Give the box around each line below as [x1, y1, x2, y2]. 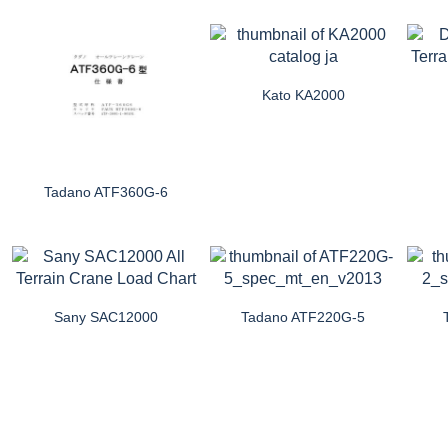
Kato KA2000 [261, 86, 345, 103]
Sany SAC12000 [53, 308, 158, 325]
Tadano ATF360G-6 [43, 183, 168, 200]
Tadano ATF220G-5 [241, 308, 366, 325]
